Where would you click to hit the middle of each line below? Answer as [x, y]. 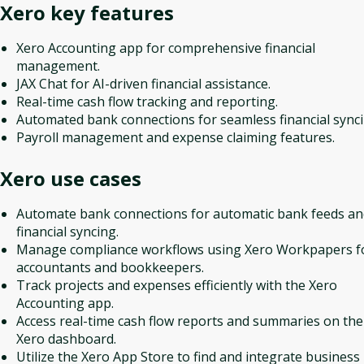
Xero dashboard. [66, 339]
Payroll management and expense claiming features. [175, 137]
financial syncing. [67, 232]
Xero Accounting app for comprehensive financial [166, 48]
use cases [93, 178]
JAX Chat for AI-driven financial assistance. [143, 84]
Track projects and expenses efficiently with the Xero [177, 285]
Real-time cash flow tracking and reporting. [147, 102]
